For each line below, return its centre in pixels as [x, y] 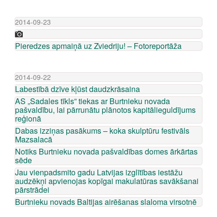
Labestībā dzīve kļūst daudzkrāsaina [77, 89]
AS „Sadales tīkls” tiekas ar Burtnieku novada [93, 101]
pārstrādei [32, 190]
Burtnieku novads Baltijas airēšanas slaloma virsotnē [106, 202]
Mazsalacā [34, 139]
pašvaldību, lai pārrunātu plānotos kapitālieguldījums [105, 110]
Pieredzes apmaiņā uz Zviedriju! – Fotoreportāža [98, 46]
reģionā [28, 118]
